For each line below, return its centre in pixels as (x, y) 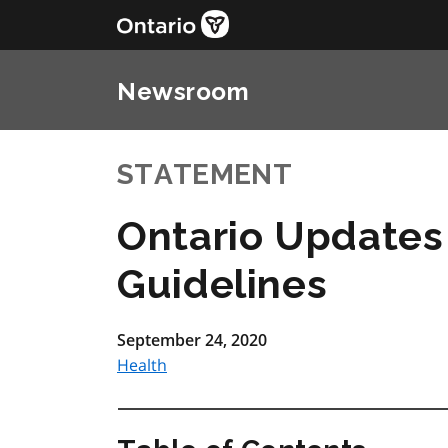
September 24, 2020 (192, 340)
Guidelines (222, 283)
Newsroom (183, 91)
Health (142, 365)
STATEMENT (204, 174)
